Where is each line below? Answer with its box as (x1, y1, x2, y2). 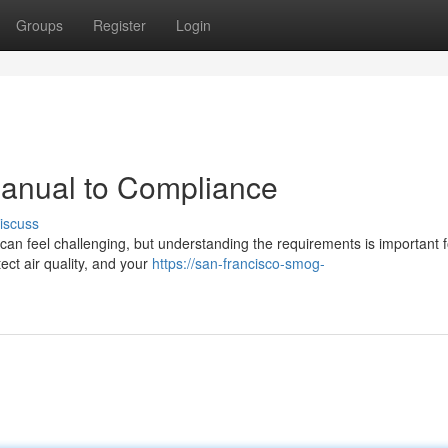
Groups (16, 15, 63, 35)
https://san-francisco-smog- (152, 253, 325, 273)
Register (93, 15, 146, 35)
